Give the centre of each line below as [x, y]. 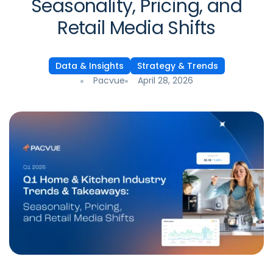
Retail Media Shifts [136, 28]
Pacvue [109, 80]
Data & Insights [89, 66]
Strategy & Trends [177, 66]
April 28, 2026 [165, 80]
